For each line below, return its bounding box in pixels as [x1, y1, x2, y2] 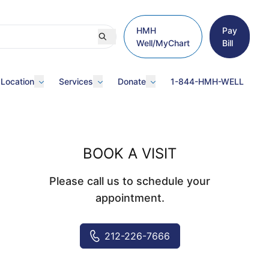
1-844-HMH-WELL [171, 76, 244, 86]
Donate [118, 76, 146, 86]
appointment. [95, 192, 165, 204]
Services [59, 76, 93, 86]
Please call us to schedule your [49, 175, 210, 187]
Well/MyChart [136, 38, 190, 48]
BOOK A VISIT [83, 145, 177, 162]
